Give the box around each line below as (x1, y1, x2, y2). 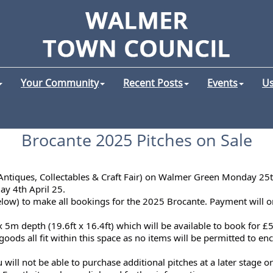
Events (207, 76, 238, 90)
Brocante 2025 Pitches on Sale (21, 129, 252, 151)
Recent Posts (123, 76, 183, 90)
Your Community (21, 76, 99, 90)
